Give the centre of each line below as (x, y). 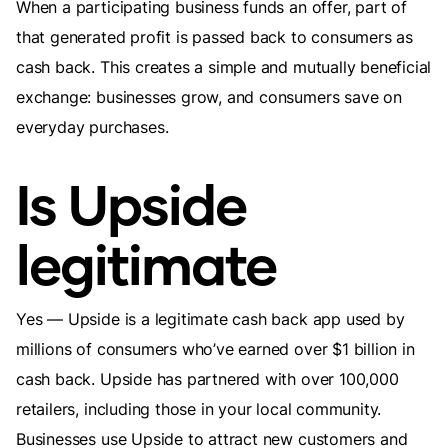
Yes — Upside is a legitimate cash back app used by (210, 319)
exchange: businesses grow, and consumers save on (209, 97)
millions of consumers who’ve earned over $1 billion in (215, 349)
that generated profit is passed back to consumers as (215, 37)
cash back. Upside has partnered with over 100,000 (207, 379)
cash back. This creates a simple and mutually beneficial (224, 67)
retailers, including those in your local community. (199, 409)
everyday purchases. (92, 127)
